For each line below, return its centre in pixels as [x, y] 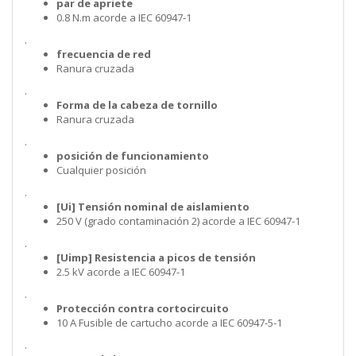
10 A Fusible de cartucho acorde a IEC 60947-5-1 [169, 323]
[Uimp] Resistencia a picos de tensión [156, 258]
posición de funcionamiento [133, 156]
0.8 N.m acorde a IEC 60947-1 [124, 18]
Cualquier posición [101, 170]
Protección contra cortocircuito [143, 309]
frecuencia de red [104, 54]
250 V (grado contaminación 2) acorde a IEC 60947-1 [178, 221]
